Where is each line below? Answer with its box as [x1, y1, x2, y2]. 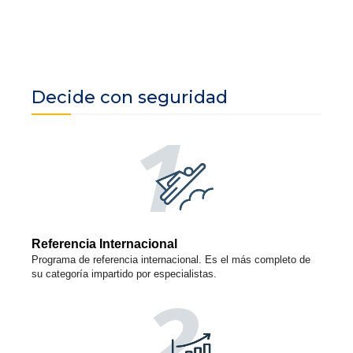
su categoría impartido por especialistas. [32, 268, 217, 281]
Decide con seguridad [32, 87, 228, 109]
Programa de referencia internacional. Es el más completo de [32, 254, 310, 266]
